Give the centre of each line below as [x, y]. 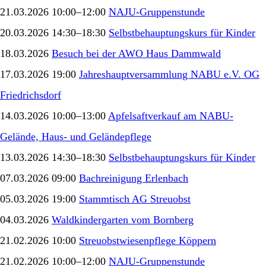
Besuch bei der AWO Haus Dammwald [136, 53]
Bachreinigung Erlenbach [134, 178]
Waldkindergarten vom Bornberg [123, 219]
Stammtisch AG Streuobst [135, 199]
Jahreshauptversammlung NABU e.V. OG [169, 74]
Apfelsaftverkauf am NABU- [171, 115]
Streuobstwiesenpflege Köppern [148, 240]
